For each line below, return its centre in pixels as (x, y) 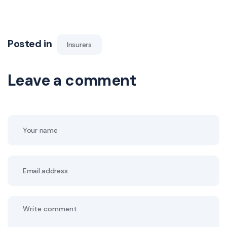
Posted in (31, 44)
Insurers (79, 45)
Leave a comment (72, 81)
